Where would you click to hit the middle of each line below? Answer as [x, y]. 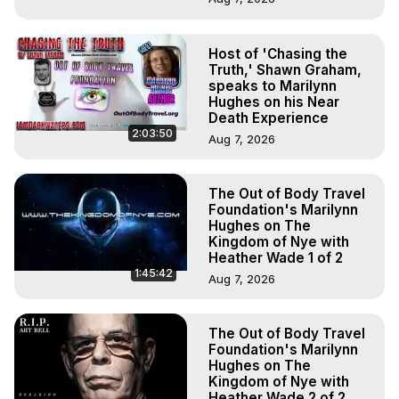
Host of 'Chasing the [278, 53]
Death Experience [269, 118]
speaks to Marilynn [273, 85]
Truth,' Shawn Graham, [285, 69]
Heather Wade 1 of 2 [276, 257]
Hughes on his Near [274, 102]
